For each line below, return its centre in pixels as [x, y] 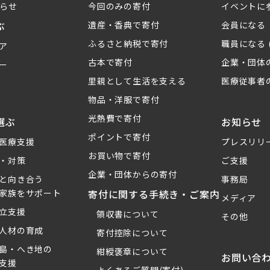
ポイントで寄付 [119, 137]
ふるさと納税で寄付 [128, 44]
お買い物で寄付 [119, 156]
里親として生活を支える [137, 81]
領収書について [128, 214]
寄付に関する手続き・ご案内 [154, 194]
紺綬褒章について [132, 252]
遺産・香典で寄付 [124, 25]
